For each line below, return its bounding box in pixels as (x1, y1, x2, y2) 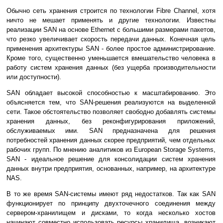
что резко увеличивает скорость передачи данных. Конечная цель (6, 35, 216, 43)
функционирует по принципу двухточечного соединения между (6, 200, 216, 208)
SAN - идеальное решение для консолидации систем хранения (6, 155, 216, 163)
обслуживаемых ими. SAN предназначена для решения (6, 127, 216, 135)
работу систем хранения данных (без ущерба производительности (6, 64, 216, 72)
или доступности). (6, 73, 61, 81)
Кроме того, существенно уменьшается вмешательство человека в (6, 54, 216, 62)
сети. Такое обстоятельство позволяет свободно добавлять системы (6, 108, 216, 116)
